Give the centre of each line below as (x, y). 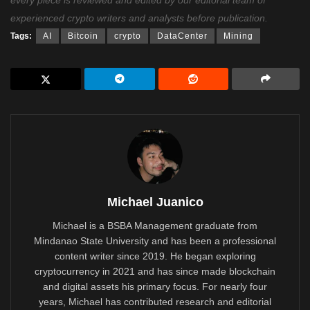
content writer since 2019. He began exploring (155, 256)
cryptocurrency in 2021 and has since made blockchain (155, 271)
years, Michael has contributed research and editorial (155, 301)
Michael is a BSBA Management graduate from (155, 225)
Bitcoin (83, 36)
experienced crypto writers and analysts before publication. (139, 18)
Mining (238, 36)
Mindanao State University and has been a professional (155, 240)
